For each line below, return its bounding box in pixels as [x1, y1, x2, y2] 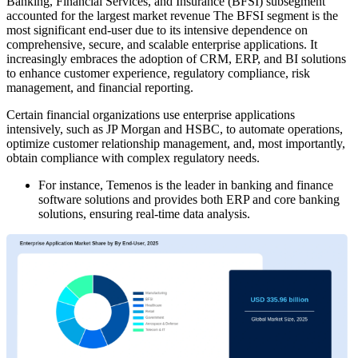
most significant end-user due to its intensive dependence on [6, 23, 308, 38]
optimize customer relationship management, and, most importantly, [6, 137, 345, 151]
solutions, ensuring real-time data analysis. [38, 207, 250, 221]
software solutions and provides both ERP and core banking [38, 193, 340, 207]
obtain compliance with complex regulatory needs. [6, 151, 260, 165]
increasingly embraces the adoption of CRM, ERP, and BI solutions [6, 52, 346, 66]
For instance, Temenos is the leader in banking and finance [38, 178, 333, 193]
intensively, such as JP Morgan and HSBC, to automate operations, [6, 122, 343, 137]
